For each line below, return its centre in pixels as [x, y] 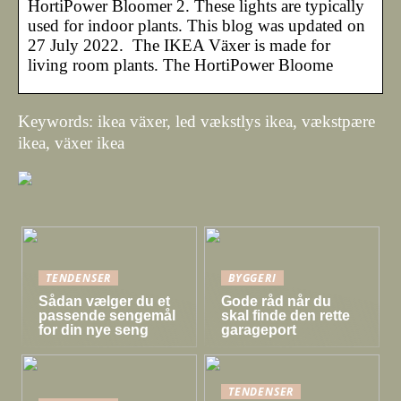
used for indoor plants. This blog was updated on [196, 25]
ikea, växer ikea [71, 142]
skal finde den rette [286, 315]
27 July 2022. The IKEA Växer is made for [179, 45]
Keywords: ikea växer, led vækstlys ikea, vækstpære [196, 121]
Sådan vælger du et [105, 301]
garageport [259, 329]
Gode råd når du [277, 301]
